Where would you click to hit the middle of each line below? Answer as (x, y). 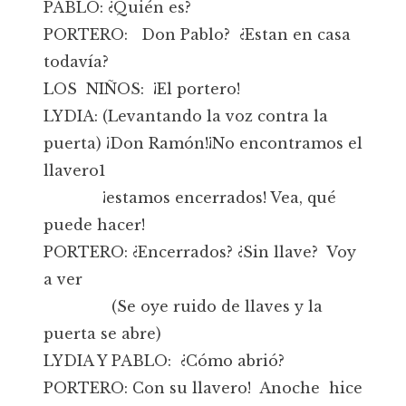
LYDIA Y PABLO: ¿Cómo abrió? (164, 361)
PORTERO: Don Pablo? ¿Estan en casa (197, 34)
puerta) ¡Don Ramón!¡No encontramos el (203, 143)
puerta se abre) (102, 333)
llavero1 (75, 170)
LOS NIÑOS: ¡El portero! (142, 89)
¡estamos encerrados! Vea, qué (190, 198)
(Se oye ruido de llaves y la (183, 306)
